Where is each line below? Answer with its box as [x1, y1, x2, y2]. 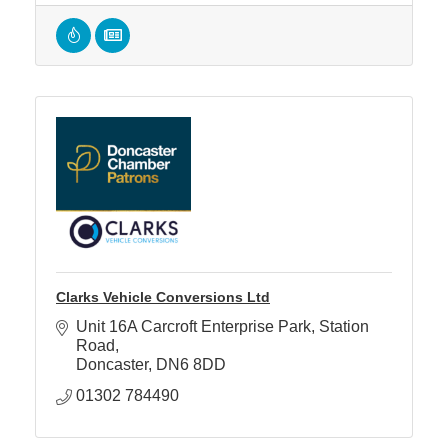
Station [319, 318, 369, 335]
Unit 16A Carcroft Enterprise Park [76, 318, 311, 335]
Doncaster [76, 356, 148, 373]
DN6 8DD [156, 356, 226, 373]
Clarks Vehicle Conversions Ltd [56, 289, 270, 305]
